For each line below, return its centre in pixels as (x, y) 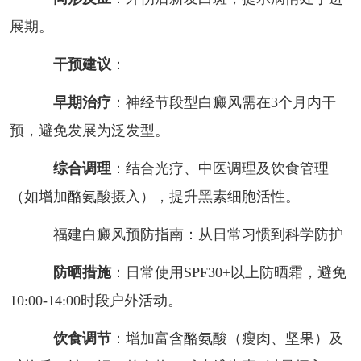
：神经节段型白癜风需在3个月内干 (223, 102)
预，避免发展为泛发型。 (89, 130)
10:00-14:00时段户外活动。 (95, 300)
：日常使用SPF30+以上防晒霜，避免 (228, 272)
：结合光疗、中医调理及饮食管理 (220, 168)
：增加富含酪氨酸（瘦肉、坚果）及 (227, 338)
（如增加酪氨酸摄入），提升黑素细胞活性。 (154, 196)
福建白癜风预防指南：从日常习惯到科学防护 (183, 234)
